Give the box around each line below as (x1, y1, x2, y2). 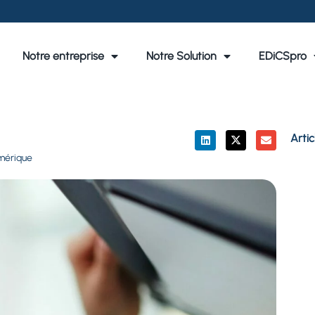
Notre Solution (146, 49, 217, 63)
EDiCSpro (258, 49, 307, 63)
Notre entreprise (22, 49, 104, 63)
